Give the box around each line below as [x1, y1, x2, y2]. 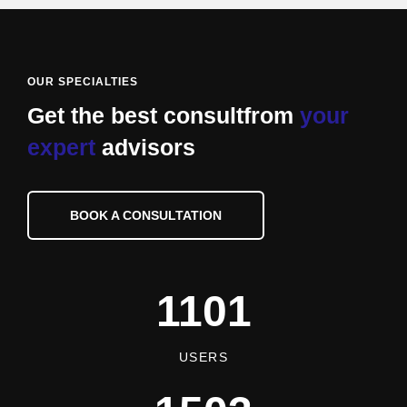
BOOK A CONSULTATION [70, 207, 222, 223]
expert [27, 134, 95, 160]
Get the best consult [27, 102, 243, 128]
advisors [95, 134, 195, 160]
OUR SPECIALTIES [27, 74, 138, 88]
